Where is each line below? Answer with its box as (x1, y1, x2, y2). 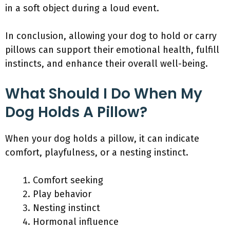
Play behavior (33, 188, 91, 200)
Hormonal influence (33, 216, 119, 227)
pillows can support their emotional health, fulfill (5, 44, 219, 55)
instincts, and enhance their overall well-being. (5, 58, 208, 69)
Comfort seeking (33, 175, 103, 186)
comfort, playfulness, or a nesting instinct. (5, 147, 188, 158)
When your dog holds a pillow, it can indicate (5, 133, 199, 144)
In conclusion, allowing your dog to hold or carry (5, 30, 217, 42)
